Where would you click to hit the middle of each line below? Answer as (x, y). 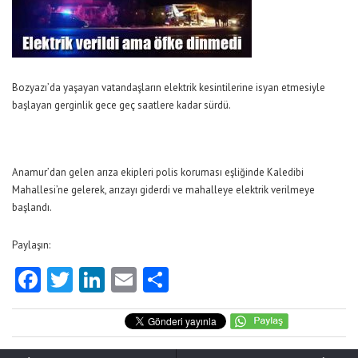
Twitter (112, 280)
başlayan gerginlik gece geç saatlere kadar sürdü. (121, 105)
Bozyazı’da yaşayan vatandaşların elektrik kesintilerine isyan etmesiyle (169, 88)
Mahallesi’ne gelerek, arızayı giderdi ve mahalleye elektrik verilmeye (163, 190)
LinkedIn (152, 280)
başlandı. (32, 207)
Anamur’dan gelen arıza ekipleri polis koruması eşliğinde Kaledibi (158, 172)
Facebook (93, 280)
